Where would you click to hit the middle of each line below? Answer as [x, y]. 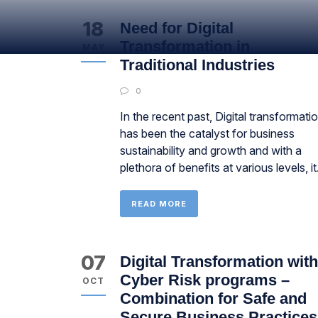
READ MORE [159, 204]
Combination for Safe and [213, 298]
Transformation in [185, 46]
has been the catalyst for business [207, 133]
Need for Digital [177, 28]
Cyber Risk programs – [205, 280]
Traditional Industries [197, 65]
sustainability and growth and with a [211, 150]
